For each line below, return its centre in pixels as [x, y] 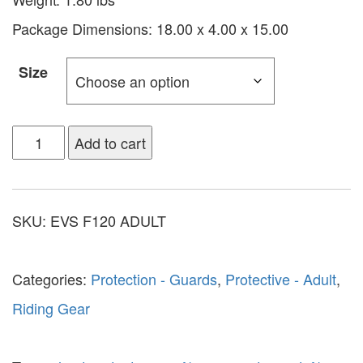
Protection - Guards [154, 278]
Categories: [51, 278]
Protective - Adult [281, 278]
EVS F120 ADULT [108, 220]
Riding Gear [51, 307]
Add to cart [111, 142]
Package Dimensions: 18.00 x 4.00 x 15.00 [150, 28]
